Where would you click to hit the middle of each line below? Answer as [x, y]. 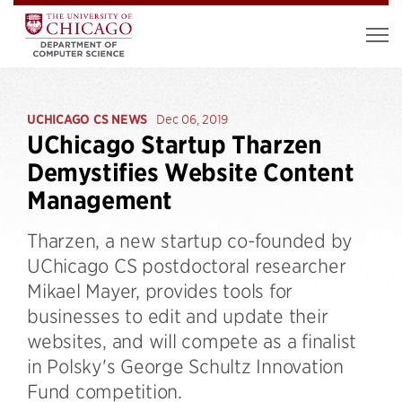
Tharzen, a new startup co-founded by [190, 240]
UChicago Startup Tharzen [175, 145]
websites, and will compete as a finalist [192, 341]
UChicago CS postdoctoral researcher [187, 265]
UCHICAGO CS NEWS [87, 119]
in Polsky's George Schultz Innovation [185, 366]
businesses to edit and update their [178, 315]
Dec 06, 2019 [192, 119]
